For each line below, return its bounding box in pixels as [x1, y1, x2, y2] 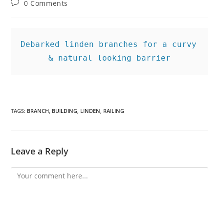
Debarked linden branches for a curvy [21, 40, 197, 49]
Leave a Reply [11, 145, 69, 157]
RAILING [103, 107, 125, 114]
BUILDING [52, 107, 78, 114]
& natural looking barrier [48, 53, 171, 63]
